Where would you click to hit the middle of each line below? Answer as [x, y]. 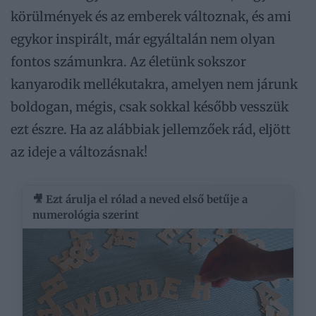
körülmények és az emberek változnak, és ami [151, 17]
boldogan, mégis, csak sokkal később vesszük [150, 107]
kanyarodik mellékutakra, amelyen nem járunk [154, 85]
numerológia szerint [86, 214]
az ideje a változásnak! [79, 152]
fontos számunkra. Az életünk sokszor [128, 62]
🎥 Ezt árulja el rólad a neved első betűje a [140, 199]
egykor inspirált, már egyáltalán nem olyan [143, 39]
